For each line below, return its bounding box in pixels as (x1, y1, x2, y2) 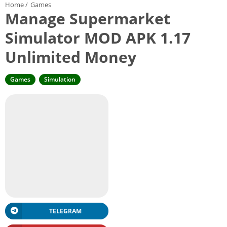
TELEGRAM (49, 206, 82, 215)
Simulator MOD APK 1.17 (5, 27, 191, 48)
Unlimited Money (5, 46, 136, 67)
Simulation (44, 74, 75, 84)
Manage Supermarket (5, 8, 170, 29)
